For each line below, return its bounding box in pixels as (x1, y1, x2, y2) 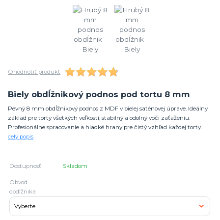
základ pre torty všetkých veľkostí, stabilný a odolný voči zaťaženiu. (8, 114, 190, 121)
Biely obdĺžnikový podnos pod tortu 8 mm (8, 89, 190, 100)
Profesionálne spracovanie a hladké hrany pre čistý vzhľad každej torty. (8, 123, 202, 131)
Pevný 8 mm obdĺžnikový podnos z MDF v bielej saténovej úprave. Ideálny (8, 105, 208, 112)
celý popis (8, 133, 33, 140)
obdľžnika (9, 188, 36, 195)
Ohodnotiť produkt (8, 68, 60, 76)
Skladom (63, 163, 88, 170)
